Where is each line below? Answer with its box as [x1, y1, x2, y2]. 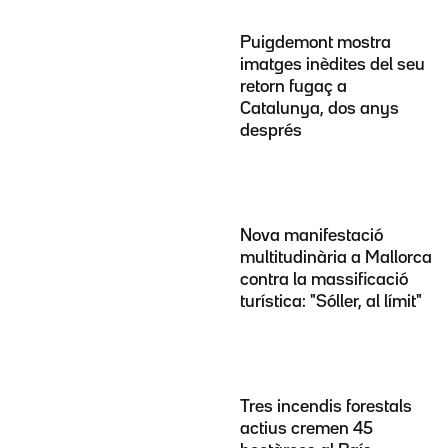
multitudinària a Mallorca [240, 249, 432, 266]
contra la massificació [240, 271, 408, 288]
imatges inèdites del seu [240, 57, 425, 74]
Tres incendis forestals [240, 398, 412, 415]
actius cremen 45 [240, 420, 373, 437]
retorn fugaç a [240, 79, 347, 96]
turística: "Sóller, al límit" [240, 293, 422, 310]
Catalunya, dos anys [240, 101, 399, 118]
